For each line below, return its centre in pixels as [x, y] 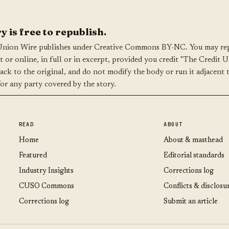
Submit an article [191, 202]
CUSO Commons [46, 187]
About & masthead [193, 141]
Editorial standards [194, 156]
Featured [33, 156]
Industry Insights [46, 171]
